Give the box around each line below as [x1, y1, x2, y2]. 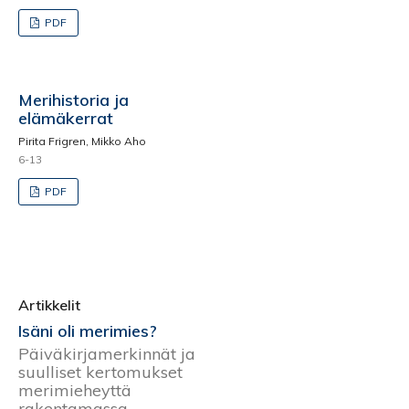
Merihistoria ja [18, 89, 129, 110]
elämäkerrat [18, 108, 113, 129]
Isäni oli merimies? [18, 320, 157, 341]
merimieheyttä [18, 379, 131, 401]
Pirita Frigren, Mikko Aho [18, 134, 146, 148]
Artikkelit [18, 296, 80, 314]
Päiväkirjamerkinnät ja [18, 342, 195, 364]
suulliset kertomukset [18, 361, 183, 383]
